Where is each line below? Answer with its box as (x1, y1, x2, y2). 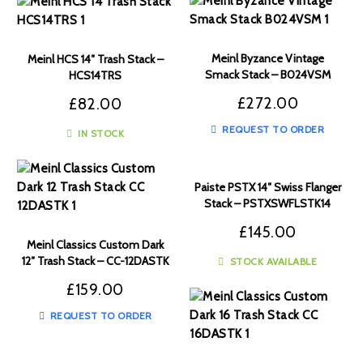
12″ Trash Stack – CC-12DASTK (21, 254, 169, 268)
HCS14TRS (69, 68, 122, 83)
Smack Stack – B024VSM (204, 67, 331, 82)
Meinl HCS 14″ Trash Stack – (27, 52, 164, 66)
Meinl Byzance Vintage (211, 51, 324, 66)
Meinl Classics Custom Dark (27, 237, 164, 252)
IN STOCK (78, 127, 125, 139)
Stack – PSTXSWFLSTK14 (204, 196, 331, 211)
